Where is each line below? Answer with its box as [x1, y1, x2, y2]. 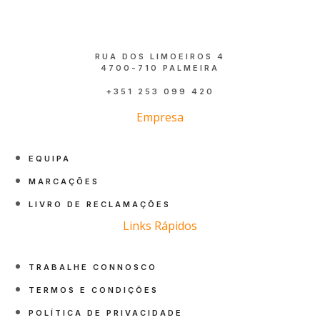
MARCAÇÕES [29, 176, 99, 187]
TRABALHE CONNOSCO [29, 262, 157, 273]
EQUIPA [29, 154, 71, 164]
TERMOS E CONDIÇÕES [29, 285, 159, 296]
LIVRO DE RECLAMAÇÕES [29, 199, 171, 210]
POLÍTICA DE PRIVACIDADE [29, 308, 183, 319]
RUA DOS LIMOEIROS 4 [95, 51, 225, 62]
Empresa [136, 109, 184, 126]
